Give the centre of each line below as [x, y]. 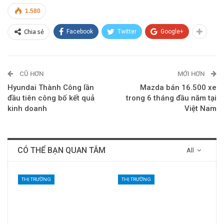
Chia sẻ [34, 31]
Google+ [172, 31]
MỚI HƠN [192, 73]
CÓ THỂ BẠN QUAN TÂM [61, 150]
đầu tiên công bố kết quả [51, 98]
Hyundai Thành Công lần [51, 87]
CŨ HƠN [31, 73]
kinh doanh [27, 108]
